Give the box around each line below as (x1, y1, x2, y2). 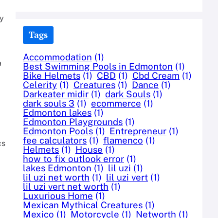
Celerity (23, 79, 57, 90)
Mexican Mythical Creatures (23, 199, 143, 210)
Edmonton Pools (23, 125, 93, 136)
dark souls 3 (23, 97, 74, 109)
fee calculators (23, 134, 87, 145)
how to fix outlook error (23, 153, 124, 164)
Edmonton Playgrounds (23, 116, 123, 127)
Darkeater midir (23, 88, 89, 99)
